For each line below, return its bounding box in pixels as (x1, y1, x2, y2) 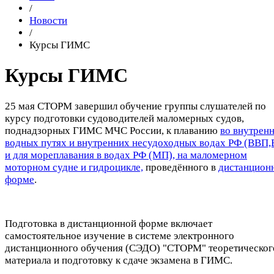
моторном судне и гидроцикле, (5, 161, 143, 173)
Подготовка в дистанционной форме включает (5, 217, 212, 229)
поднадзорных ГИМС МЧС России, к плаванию (5, 124, 220, 136)
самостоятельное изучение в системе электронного (5, 229, 234, 242)
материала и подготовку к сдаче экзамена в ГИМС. (5, 254, 232, 266)
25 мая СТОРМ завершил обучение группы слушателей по (5, 100, 266, 112)
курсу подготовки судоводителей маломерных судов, (5, 112, 244, 124)
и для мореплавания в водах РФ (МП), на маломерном (5, 149, 247, 161)
